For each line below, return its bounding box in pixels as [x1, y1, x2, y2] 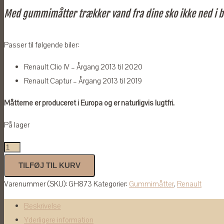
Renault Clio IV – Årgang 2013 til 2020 [24, 61, 142, 72]
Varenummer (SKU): [4, 178, 68, 189]
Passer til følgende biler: [4, 39, 79, 50]
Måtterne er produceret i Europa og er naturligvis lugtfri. [4, 97, 176, 108]
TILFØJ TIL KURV [18, 160, 80, 169]
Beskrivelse [24, 200, 61, 211]
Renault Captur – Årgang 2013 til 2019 [24, 75, 142, 86]
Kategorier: [93, 178, 129, 189]
